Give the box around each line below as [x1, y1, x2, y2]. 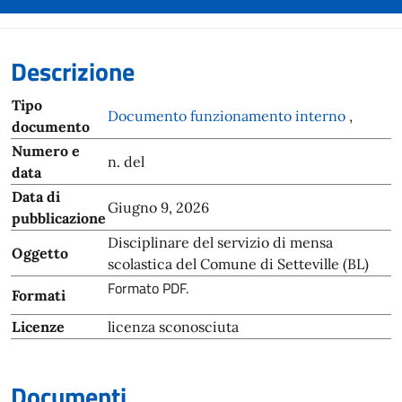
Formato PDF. [108, 277, 188, 299]
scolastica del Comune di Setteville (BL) [108, 255, 369, 273]
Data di [12, 188, 60, 205]
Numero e [12, 142, 80, 160]
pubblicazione [12, 209, 106, 227]
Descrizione [11, 52, 135, 91]
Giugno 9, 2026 [108, 198, 209, 216]
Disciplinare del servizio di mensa [108, 233, 333, 251]
